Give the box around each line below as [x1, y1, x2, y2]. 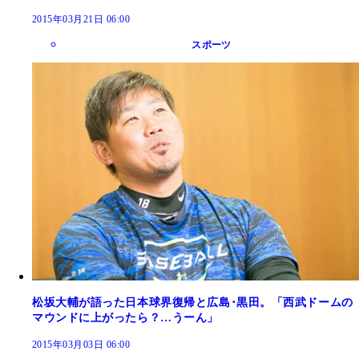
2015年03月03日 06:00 [32, 338, 131, 350]
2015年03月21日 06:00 [32, 13, 131, 25]
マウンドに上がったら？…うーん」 [32, 311, 219, 324]
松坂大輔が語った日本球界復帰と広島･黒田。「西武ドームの [32, 296, 353, 309]
